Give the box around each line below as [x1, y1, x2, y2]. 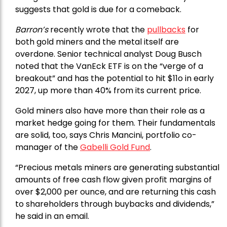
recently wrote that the [48, 23, 147, 35]
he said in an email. [15, 210, 89, 222]
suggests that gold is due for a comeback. [15, 3, 181, 15]
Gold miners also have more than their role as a [15, 104, 205, 117]
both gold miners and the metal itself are [15, 35, 179, 48]
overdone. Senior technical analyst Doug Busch [15, 48, 202, 60]
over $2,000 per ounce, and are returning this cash [15, 185, 216, 198]
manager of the [15, 141, 80, 153]
